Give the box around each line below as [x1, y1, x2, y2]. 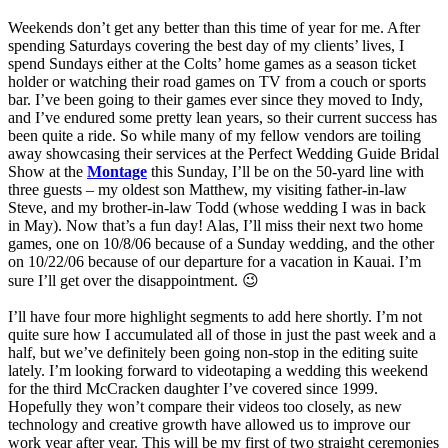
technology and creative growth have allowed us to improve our [8, 415, 410, 433]
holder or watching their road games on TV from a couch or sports [8, 72, 426, 90]
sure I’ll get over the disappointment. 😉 [8, 271, 259, 289]
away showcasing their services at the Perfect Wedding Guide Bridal [8, 144, 439, 162]
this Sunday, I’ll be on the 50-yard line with [147, 162, 424, 180]
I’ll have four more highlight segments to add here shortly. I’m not [8, 307, 422, 325]
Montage [87, 162, 147, 180]
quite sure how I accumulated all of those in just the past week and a [8, 325, 436, 343]
